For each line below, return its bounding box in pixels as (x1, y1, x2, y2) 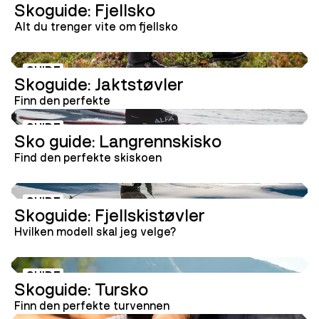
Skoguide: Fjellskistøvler (14, 206, 205, 225)
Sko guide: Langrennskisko (14, 132, 221, 151)
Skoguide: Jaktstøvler (14, 75, 184, 94)
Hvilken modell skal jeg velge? (14, 226, 176, 239)
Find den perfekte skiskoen (14, 152, 162, 164)
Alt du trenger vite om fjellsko (14, 21, 178, 33)
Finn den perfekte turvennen (14, 300, 169, 313)
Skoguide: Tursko (14, 280, 148, 299)
